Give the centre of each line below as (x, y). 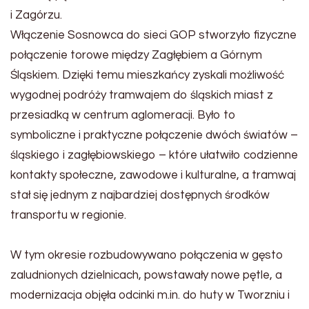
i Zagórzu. (36, 15)
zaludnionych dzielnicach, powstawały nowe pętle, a (146, 275)
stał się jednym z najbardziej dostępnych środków (140, 195)
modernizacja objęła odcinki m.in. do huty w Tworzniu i (150, 295)
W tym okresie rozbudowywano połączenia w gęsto (147, 255)
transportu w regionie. (68, 215)
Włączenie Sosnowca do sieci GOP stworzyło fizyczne (153, 35)
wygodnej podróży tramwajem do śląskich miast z (142, 95)
